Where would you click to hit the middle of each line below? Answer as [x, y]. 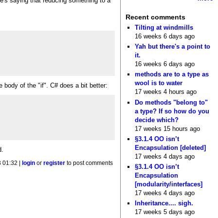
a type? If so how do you [172, 111]
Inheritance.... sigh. [164, 203]
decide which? [157, 120]
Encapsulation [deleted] [171, 147]
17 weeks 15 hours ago [168, 128]
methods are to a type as [172, 74]
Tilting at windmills [164, 27]
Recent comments [155, 17]
